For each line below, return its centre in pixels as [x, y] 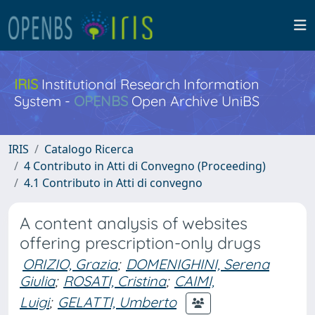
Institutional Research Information [149, 84]
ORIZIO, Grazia [70, 264]
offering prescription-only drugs [140, 243]
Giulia [37, 281]
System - [44, 101]
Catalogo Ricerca [89, 149]
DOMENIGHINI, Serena [198, 264]
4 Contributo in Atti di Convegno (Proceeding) [145, 166]
